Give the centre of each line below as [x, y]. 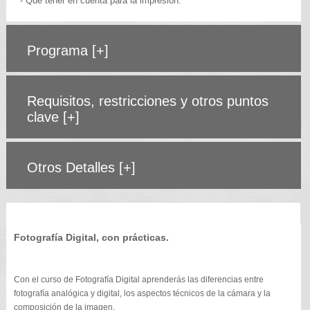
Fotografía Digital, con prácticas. [91, 237]
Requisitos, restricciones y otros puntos [147, 101]
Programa [59, 50]
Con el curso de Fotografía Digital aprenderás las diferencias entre [138, 279]
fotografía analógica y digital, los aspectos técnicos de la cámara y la [142, 293]
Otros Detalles [73, 167]
